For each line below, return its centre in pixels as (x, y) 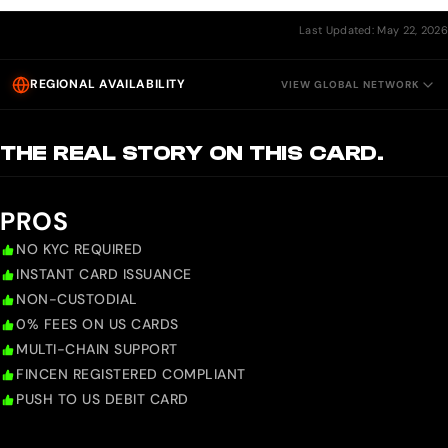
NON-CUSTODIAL (77, 299)
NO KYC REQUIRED (79, 249)
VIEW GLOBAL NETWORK (350, 84)
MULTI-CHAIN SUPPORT (97, 349)
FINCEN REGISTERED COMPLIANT (131, 374)
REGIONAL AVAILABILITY (108, 84)
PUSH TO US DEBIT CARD (102, 399)
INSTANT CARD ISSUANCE (104, 274)
